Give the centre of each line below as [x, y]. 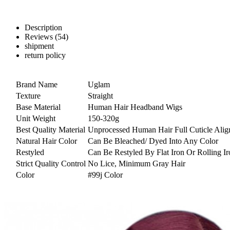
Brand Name [37, 84]
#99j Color [105, 175]
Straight [100, 96]
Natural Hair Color [46, 141]
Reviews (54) [46, 37]
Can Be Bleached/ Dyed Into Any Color [153, 141]
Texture [28, 96]
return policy [45, 55]
